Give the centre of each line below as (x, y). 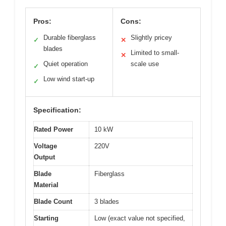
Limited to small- (155, 52)
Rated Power (53, 129)
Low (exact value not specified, (140, 218)
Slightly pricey (151, 37)
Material (46, 185)
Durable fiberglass (70, 37)
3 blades (107, 201)
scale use (145, 64)
